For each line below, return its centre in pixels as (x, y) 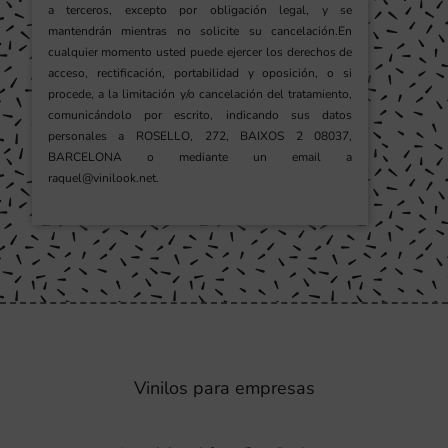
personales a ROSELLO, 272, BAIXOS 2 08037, (200, 136)
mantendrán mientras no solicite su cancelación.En (200, 31)
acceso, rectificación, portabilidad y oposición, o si (200, 73)
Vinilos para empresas (224, 388)
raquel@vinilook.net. (103, 178)
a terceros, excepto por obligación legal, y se (200, 10)
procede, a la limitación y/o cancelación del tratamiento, (200, 94)
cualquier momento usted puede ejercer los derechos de (200, 52)
